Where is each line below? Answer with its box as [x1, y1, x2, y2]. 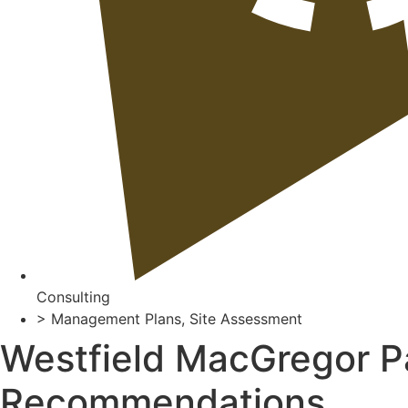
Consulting [36, 288, 110, 307]
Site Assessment [189, 310, 302, 329]
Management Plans [51, 310, 181, 329]
